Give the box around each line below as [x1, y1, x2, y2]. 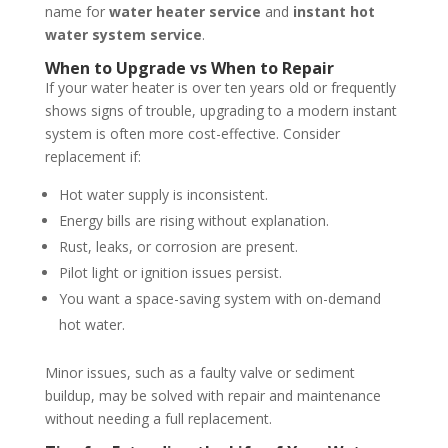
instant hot [292, 2, 375, 22]
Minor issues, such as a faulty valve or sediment [44, 363, 355, 383]
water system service [44, 25, 202, 45]
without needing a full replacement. [44, 409, 272, 429]
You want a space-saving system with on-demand [58, 289, 381, 309]
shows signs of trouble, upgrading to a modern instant [44, 101, 397, 121]
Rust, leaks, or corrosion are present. [58, 237, 298, 257]
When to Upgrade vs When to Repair [44, 57, 334, 80]
